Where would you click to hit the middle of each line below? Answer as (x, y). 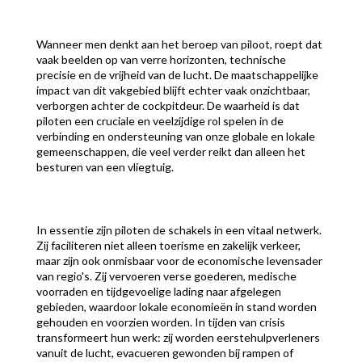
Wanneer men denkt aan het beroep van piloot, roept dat (179, 44)
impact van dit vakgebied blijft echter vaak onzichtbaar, (173, 90)
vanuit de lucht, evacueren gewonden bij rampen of (164, 353)
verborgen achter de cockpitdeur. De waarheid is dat (168, 106)
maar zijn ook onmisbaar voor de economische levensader (179, 261)
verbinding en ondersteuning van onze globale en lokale (175, 137)
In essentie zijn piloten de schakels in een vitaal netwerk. (179, 230)
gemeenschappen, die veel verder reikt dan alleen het (170, 152)
